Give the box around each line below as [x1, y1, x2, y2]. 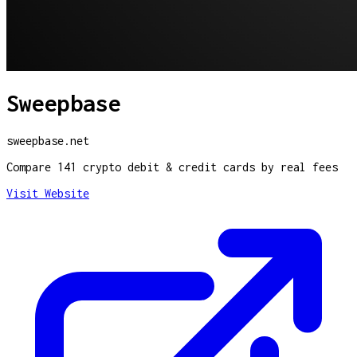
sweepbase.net [6, 133, 89, 147]
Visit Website [6, 186, 89, 200]
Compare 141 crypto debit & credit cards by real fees [6, 159, 338, 174]
